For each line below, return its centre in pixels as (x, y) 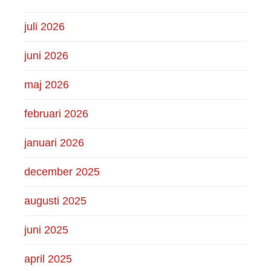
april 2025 (48, 259)
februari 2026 (57, 113)
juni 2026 (47, 55)
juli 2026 (45, 26)
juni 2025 (47, 230)
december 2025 (62, 171)
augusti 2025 (56, 201)
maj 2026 (47, 84)
